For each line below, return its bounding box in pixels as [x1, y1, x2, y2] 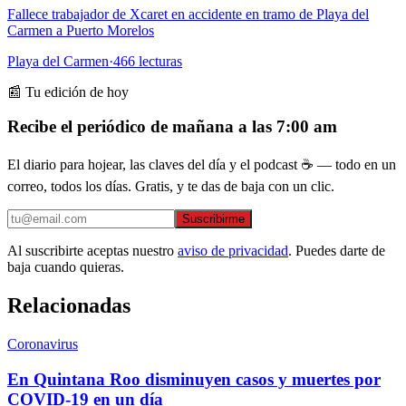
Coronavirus [7, 335, 78, 352]
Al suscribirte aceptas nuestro [7, 243, 174, 259]
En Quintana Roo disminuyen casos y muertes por [7, 369, 381, 389]
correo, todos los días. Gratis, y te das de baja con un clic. [7, 179, 334, 195]
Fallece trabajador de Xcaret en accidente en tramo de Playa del [7, 5, 369, 22]
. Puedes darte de [288, 243, 385, 259]
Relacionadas [7, 293, 130, 317]
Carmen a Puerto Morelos [7, 22, 154, 38]
